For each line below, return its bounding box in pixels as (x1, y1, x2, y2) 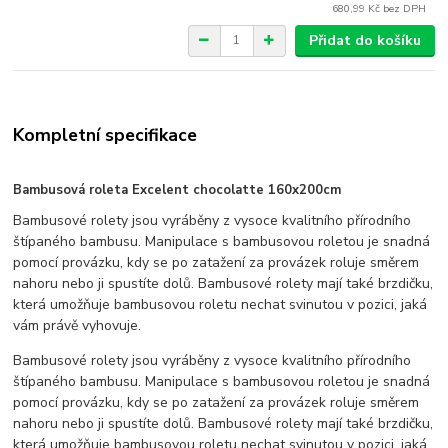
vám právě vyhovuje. (13, 315, 142, 335)
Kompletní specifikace (13, 122, 198, 147)
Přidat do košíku (308, 30, 421, 50)
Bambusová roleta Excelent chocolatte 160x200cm (13, 181, 342, 200)
